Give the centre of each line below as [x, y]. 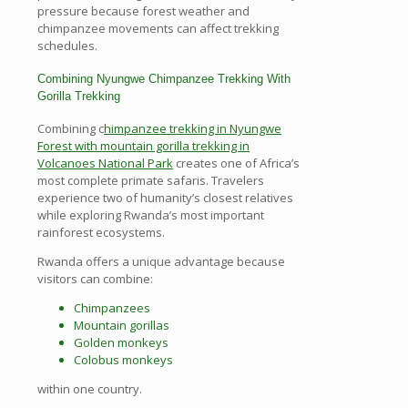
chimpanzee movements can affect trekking [158, 28]
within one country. [90, 389]
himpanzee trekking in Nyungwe [193, 129]
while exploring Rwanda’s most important [151, 215]
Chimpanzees [112, 308]
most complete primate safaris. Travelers [151, 181]
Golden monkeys [121, 343]
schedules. [67, 45]
